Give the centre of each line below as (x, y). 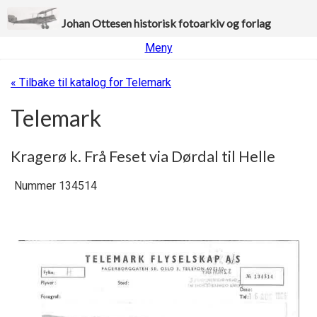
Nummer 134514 (56, 186)
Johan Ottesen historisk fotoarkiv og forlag (166, 23)
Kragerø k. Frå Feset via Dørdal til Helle (143, 156)
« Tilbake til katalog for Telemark (91, 82)
